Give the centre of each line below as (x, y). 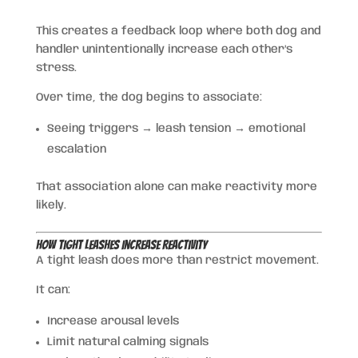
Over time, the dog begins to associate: (149, 97)
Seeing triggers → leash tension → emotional (176, 128)
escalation (76, 149)
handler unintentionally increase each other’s (164, 49)
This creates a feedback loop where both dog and (178, 31)
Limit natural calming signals (127, 342)
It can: (53, 290)
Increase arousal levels (113, 321)
